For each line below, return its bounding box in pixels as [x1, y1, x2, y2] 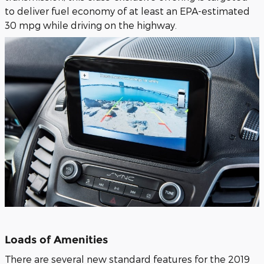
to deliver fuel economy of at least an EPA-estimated [5, 5, 250, 16]
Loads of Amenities [5, 233, 108, 246]
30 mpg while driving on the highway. [5, 19, 177, 31]
